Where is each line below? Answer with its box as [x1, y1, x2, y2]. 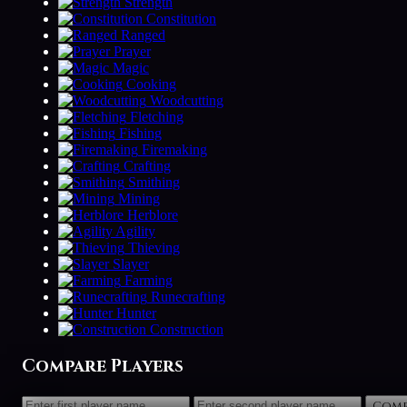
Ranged [121, 27, 165, 44]
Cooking [126, 76, 176, 93]
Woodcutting [150, 93, 223, 109]
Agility [115, 223, 155, 240]
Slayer [113, 256, 149, 273]
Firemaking [142, 142, 207, 158]
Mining [118, 191, 160, 207]
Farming [124, 273, 173, 289]
